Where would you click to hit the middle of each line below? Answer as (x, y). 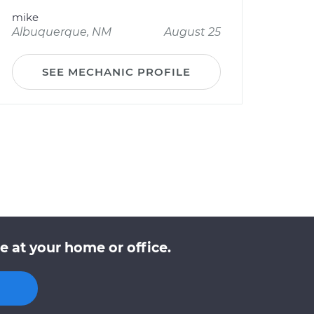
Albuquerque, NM (62, 32)
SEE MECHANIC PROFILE (116, 72)
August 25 (192, 32)
